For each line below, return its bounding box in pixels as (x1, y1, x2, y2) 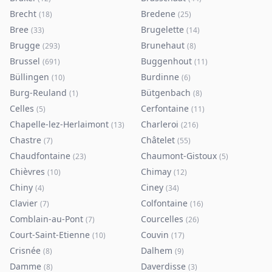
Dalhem (141, 245, 172, 256)
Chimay (141, 166, 171, 177)
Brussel (10, 55, 40, 67)
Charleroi (141, 118, 178, 130)
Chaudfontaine (10, 150, 70, 161)
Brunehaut (141, 39, 185, 51)
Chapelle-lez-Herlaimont (10, 118, 109, 130)
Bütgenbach (141, 87, 191, 98)
